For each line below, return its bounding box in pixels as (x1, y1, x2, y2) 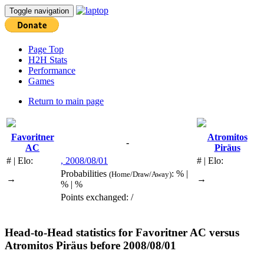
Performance (28, 65, 75, 75)
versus (206, 226, 239, 239)
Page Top (28, 44, 64, 54)
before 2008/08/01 (87, 239, 176, 252)
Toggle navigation (9, 6, 69, 15)
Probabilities (61, 169, 109, 179)
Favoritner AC (136, 226, 206, 239)
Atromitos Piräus (5, 239, 87, 252)
